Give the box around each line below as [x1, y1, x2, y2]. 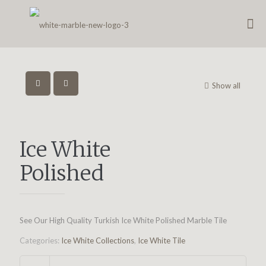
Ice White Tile [138, 236, 185, 245]
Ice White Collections [61, 236, 134, 245]
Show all [212, 81, 240, 90]
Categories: [20, 236, 61, 245]
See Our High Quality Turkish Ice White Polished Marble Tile [20, 216, 227, 225]
